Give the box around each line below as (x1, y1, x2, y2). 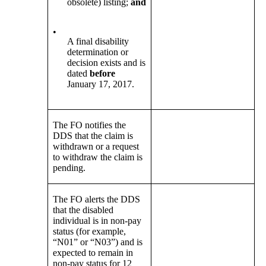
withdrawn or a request (53, 141, 140, 152)
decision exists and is (67, 58, 146, 68)
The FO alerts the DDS (53, 194, 141, 205)
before (90, 68, 116, 79)
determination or (67, 47, 129, 58)
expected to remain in (53, 248, 134, 258)
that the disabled (53, 205, 114, 216)
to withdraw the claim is (53, 152, 143, 163)
